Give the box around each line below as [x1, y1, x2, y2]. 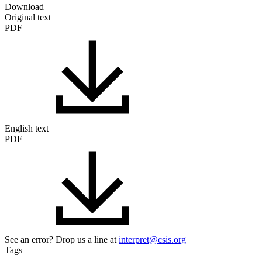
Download [5, 2, 44, 12]
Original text [5, 12, 51, 23]
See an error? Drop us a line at [5, 235, 119, 245]
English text [5, 123, 49, 134]
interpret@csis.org [119, 235, 186, 245]
